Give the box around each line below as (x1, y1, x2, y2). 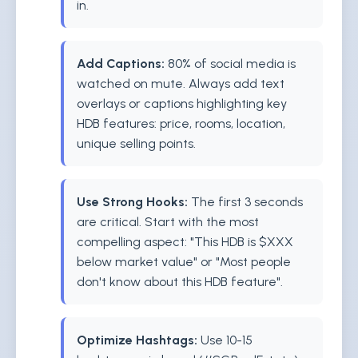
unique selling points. (77, 136, 196, 151)
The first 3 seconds (188, 194, 303, 209)
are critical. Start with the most (77, 214, 259, 229)
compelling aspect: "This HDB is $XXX (77, 234, 293, 249)
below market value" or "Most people (77, 254, 291, 269)
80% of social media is (165, 56, 296, 71)
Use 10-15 (197, 332, 253, 348)
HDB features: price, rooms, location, (77, 116, 285, 131)
